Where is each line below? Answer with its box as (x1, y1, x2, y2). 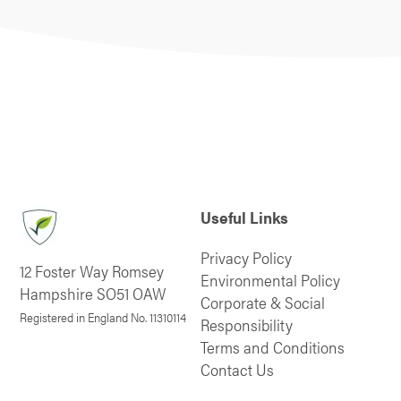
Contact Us (200, 357, 274, 380)
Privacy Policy (200, 245, 292, 269)
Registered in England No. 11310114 (20, 308, 187, 326)
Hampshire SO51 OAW (20, 281, 167, 304)
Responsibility (200, 312, 293, 336)
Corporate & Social (200, 290, 325, 313)
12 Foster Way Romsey (20, 259, 165, 282)
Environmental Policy (200, 268, 340, 291)
